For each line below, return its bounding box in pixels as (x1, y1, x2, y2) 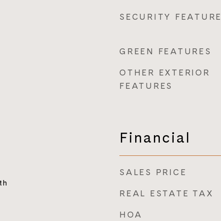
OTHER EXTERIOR (119, 67, 210, 78)
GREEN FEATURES (119, 45, 212, 57)
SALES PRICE (119, 166, 187, 178)
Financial (119, 127, 191, 147)
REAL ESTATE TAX (119, 187, 214, 199)
